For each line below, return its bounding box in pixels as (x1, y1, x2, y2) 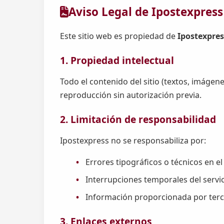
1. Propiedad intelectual (60, 53, 174, 67)
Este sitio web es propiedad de (60, 30, 177, 41)
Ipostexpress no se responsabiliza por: (60, 134, 206, 146)
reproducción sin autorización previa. (60, 89, 201, 100)
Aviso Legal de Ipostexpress (68, 4, 223, 19)
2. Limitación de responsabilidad (60, 112, 216, 126)
